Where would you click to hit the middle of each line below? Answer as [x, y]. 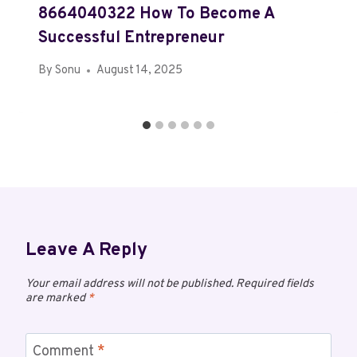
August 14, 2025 [140, 71]
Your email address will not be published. [129, 284]
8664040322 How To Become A [156, 15]
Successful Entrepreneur [131, 39]
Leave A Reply [86, 251]
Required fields [275, 284]
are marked [57, 299]
